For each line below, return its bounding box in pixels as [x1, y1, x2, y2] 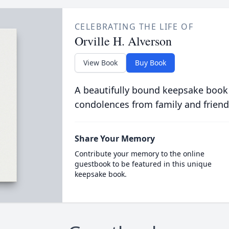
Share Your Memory [74, 133, 155, 144]
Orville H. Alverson [74, 33, 172, 49]
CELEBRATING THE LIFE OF [74, 21, 194, 32]
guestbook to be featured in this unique [74, 159, 212, 169]
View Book [83, 58, 118, 67]
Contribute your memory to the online [74, 149, 204, 158]
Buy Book [134, 58, 166, 67]
